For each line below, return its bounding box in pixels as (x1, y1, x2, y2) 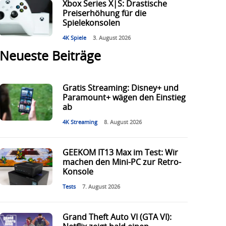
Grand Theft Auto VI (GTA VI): (62, 213, 172, 222)
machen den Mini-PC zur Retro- (62, 158, 181, 167)
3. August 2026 (92, 35, 131, 41)
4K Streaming (62, 120, 97, 126)
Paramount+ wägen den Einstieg (62, 94, 186, 102)
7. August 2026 (82, 184, 120, 190)
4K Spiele (62, 35, 86, 41)
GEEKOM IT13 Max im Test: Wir (62, 149, 178, 157)
